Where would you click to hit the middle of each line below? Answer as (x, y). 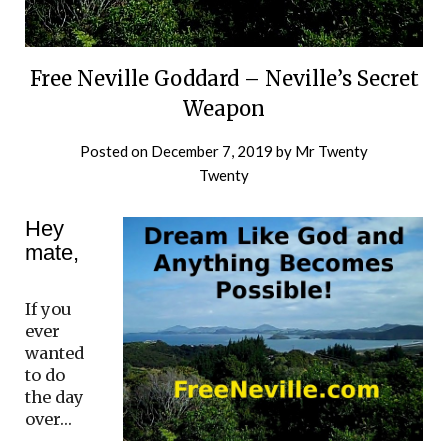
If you (48, 308)
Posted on (115, 150)
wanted (54, 352)
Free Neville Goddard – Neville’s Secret (224, 78)
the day (54, 396)
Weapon (224, 108)
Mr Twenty (331, 150)
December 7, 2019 (212, 150)
